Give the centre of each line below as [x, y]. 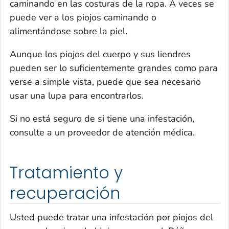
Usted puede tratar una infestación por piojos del [111, 217]
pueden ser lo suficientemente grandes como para [114, 68]
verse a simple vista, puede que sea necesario [105, 82]
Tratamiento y [66, 173]
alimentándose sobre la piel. [68, 31]
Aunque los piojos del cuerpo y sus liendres [100, 54]
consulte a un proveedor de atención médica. [102, 132]
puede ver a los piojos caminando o [83, 17]
